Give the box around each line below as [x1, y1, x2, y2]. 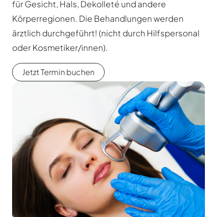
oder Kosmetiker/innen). [12, 42, 109, 53]
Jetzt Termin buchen [22, 67, 94, 77]
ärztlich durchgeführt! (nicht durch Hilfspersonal [12, 28, 200, 39]
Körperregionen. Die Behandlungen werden [12, 13, 184, 24]
